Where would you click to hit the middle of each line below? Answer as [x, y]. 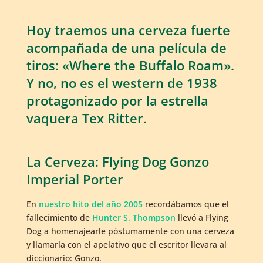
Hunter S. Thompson [134, 218]
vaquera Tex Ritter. [86, 118]
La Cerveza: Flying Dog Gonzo [117, 162]
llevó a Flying [202, 218]
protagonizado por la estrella [117, 101]
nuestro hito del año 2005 [90, 204]
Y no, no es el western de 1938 [122, 83]
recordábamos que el [186, 204]
